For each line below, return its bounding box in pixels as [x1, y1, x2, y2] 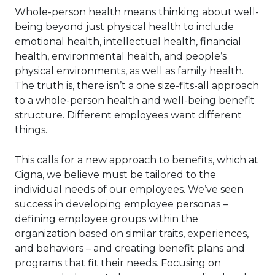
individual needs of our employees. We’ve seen [15, 184, 244, 196]
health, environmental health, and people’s [15, 50, 227, 63]
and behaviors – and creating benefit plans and [15, 242, 245, 255]
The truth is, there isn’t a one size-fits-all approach [15, 80, 259, 92]
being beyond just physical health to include [15, 21, 234, 33]
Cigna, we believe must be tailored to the [15, 169, 216, 181]
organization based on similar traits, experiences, [15, 228, 249, 240]
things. [15, 124, 47, 136]
